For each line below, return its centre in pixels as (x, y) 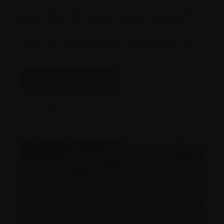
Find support (70, 80)
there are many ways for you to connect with (105, 32)
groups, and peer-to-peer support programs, (103, 20)
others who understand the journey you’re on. (107, 43)
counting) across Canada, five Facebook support (111, 9)
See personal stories (69, 106)
